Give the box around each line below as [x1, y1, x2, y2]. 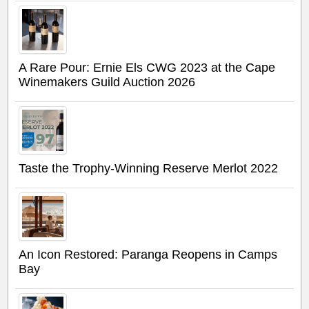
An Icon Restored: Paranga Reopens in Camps [19, 247, 278, 261]
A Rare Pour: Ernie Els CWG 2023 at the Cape [19, 60, 276, 74]
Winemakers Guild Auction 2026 [19, 74, 196, 89]
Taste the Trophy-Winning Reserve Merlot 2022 [19, 161, 279, 175]
